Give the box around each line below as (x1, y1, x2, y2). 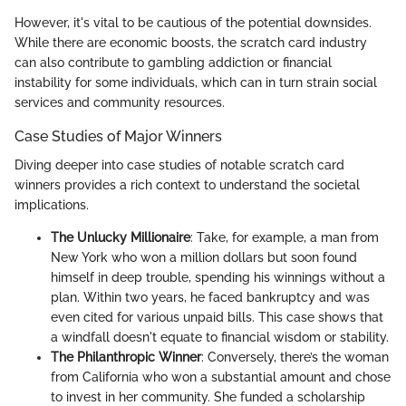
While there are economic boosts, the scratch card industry (14, 34, 367, 50)
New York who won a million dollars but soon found (51, 250, 357, 266)
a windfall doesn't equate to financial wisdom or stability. (51, 330, 389, 345)
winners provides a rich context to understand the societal (14, 178, 360, 193)
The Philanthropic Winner (51, 350, 201, 365)
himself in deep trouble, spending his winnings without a (51, 270, 385, 285)
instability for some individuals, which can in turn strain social (14, 74, 377, 90)
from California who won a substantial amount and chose (51, 370, 391, 385)
